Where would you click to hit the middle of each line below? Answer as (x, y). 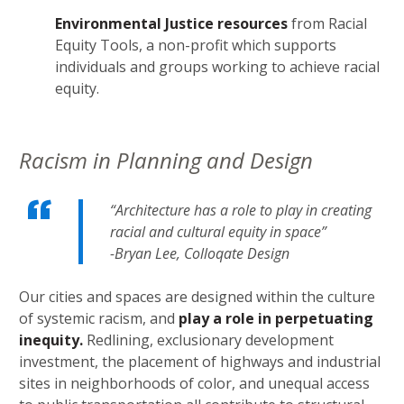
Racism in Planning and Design (166, 161)
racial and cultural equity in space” (218, 232)
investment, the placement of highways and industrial (200, 362)
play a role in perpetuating (276, 319)
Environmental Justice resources (171, 24)
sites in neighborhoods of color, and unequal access (194, 384)
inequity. (51, 340)
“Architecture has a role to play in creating (241, 211)
